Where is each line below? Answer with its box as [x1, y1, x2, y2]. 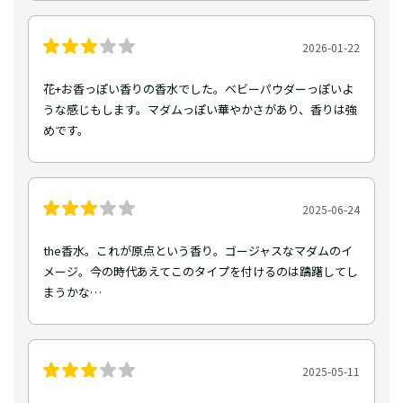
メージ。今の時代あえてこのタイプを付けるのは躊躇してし [43, 263, 358, 281]
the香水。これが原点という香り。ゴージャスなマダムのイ [43, 242, 353, 260]
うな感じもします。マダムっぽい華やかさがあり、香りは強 [43, 101, 357, 119]
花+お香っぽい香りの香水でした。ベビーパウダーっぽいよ [43, 80, 354, 98]
